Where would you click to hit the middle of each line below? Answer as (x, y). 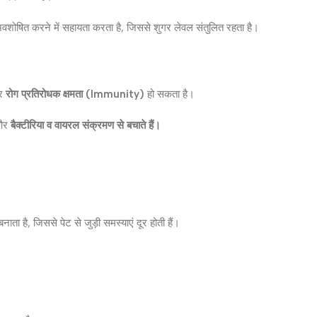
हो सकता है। (169, 94)
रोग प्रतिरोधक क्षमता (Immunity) (75, 94)
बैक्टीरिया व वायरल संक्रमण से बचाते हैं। (86, 125)
